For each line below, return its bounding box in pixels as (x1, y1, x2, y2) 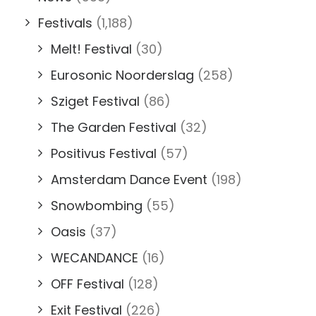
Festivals (38, 13, 92, 32)
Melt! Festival (51, 39, 132, 58)
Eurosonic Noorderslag (51, 66, 194, 84)
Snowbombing (51, 196, 142, 214)
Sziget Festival (51, 92, 140, 110)
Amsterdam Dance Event (51, 170, 207, 188)
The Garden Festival (51, 118, 176, 136)
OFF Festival (51, 274, 124, 293)
